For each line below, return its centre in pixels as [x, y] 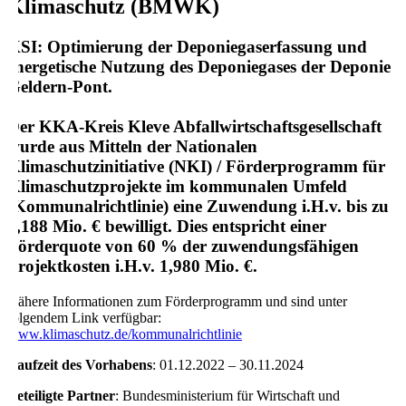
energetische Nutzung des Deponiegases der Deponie [199, 67]
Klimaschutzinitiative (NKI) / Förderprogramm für [196, 167]
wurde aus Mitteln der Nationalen [132, 147]
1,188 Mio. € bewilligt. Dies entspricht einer [167, 227]
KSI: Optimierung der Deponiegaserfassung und [187, 47]
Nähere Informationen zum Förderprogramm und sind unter [177, 301]
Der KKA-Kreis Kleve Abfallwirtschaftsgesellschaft [194, 127]
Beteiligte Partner [61, 395]
